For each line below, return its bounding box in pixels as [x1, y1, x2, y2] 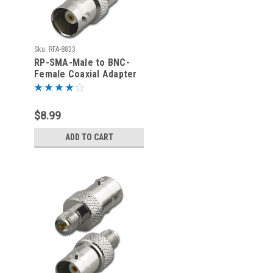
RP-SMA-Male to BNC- [34, 57, 130, 68]
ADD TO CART [65, 132, 113, 142]
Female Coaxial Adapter [34, 68, 137, 80]
